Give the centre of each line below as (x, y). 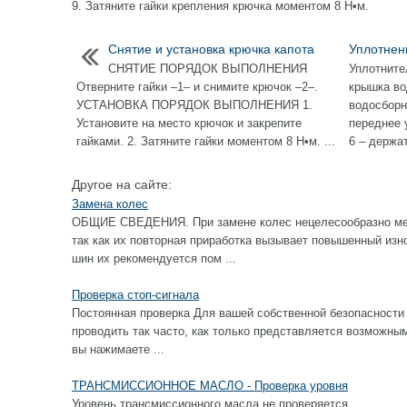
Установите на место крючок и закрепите (189, 123)
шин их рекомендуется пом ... (154, 258)
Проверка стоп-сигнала (135, 295)
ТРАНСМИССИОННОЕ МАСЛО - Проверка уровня (210, 386)
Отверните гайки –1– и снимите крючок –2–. (197, 87)
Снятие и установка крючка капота (211, 49)
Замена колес (110, 204)
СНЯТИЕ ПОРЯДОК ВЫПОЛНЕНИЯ (208, 69)
